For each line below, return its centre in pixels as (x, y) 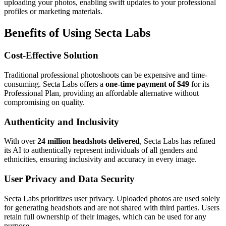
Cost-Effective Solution (51, 55)
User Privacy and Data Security (69, 179)
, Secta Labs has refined (178, 141)
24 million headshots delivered (89, 141)
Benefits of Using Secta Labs (77, 33)
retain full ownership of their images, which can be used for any (105, 216)
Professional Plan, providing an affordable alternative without (101, 93)
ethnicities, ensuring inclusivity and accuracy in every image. (100, 159)
